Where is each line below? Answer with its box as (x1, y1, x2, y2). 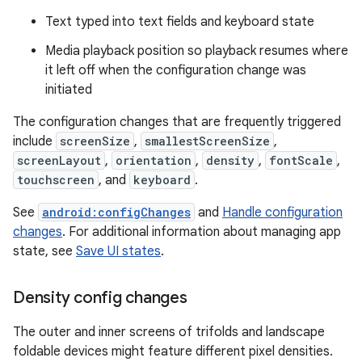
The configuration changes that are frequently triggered (13, 114, 341, 131)
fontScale (269, 153, 333, 169)
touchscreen (17, 172, 95, 188)
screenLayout (17, 153, 101, 169)
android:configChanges (42, 204, 191, 221)
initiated (45, 82, 92, 99)
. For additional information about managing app (62, 224, 341, 241)
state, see (13, 243, 76, 260)
